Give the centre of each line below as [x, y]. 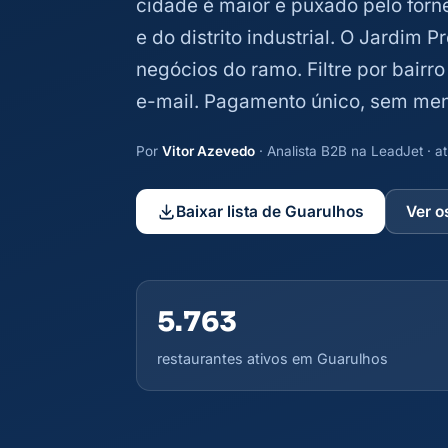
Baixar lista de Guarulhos [270, 211]
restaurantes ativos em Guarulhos [272, 359]
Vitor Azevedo [208, 151]
